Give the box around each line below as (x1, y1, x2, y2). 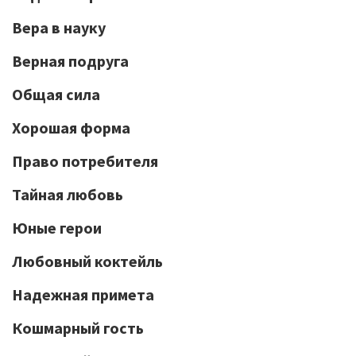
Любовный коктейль (12, 251, 163, 271)
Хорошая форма (12, 118, 130, 137)
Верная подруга (12, 51, 129, 71)
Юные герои (12, 218, 102, 238)
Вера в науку (12, 17, 106, 37)
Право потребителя (12, 151, 158, 171)
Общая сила (12, 84, 100, 104)
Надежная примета (12, 284, 154, 304)
